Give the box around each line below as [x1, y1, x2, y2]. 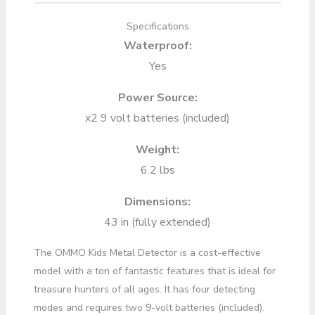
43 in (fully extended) [104, 214, 211, 230]
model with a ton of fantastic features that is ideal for [33, 264, 276, 278]
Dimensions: [124, 193, 191, 210]
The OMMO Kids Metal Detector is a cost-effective [33, 245, 261, 259]
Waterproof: [123, 37, 192, 53]
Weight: [136, 141, 179, 157]
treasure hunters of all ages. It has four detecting [33, 282, 255, 296]
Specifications [126, 19, 189, 33]
